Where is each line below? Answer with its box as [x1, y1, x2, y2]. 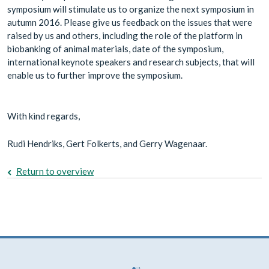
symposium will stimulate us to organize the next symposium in [7, 3, 254, 14]
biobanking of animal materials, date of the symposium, [7, 43, 223, 54]
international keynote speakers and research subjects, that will [7, 56, 255, 67]
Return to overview [16, 165, 94, 177]
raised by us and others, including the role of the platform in [7, 29, 243, 41]
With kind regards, [7, 110, 80, 121]
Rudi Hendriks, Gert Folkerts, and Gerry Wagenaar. [7, 138, 207, 149]
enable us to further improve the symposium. [7, 69, 184, 80]
